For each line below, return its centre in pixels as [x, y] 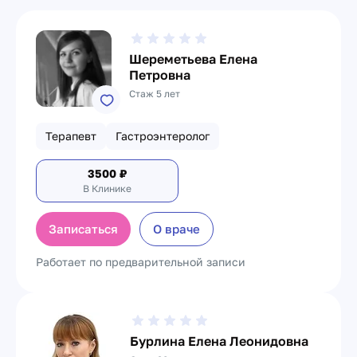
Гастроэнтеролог [163, 136]
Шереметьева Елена [194, 59]
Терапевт [71, 136]
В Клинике [107, 188]
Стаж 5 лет [155, 94]
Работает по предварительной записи [141, 262]
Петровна [160, 75]
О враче [177, 229]
